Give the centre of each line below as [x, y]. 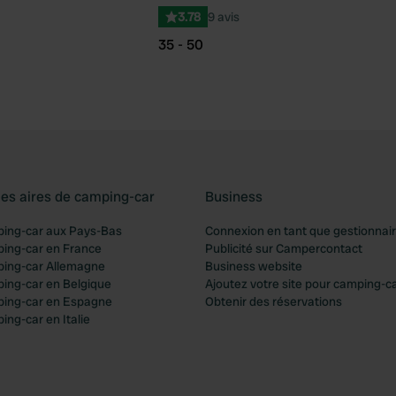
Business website [254, 266]
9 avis [224, 17]
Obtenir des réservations [274, 301]
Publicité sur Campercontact [284, 248]
